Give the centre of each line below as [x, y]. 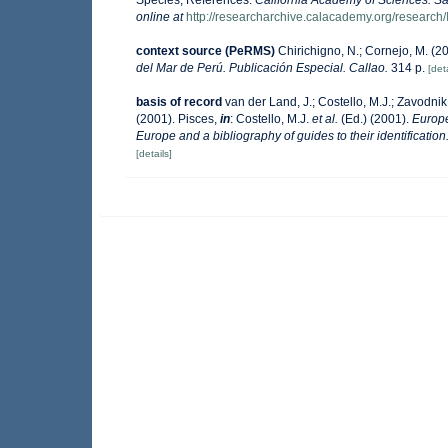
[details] [154, 153]
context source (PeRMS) [205, 50]
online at [159, 16]
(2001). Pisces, [178, 118]
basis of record [179, 101]
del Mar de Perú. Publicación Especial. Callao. [262, 67]
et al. [325, 118]
